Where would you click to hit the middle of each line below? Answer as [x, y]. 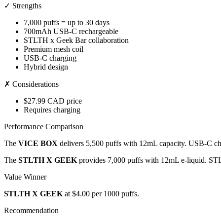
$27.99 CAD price [53, 101]
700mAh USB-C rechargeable [71, 32]
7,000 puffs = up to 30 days [67, 23]
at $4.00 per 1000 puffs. [101, 194]
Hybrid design [46, 67]
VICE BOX [38, 144]
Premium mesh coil [54, 49]
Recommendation [31, 211]
